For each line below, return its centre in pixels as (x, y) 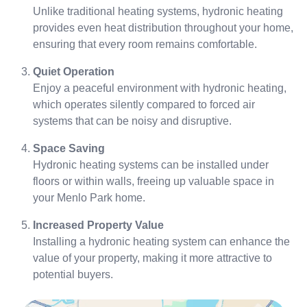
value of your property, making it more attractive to (152, 258)
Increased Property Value (98, 225)
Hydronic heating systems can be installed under (151, 165)
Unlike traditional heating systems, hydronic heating (158, 11)
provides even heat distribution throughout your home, (163, 28)
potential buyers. (73, 274)
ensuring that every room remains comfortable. (145, 44)
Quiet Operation (74, 72)
